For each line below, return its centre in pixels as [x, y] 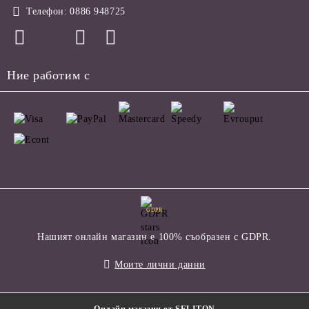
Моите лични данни [160, 265]
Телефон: [47, 12]
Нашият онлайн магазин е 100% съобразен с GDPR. [154, 237]
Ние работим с [49, 76]
